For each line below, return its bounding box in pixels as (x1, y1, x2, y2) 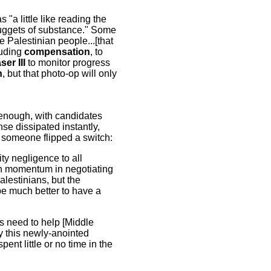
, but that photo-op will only (2, 68, 117, 79)
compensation (24, 47, 90, 57)
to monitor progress (25, 57, 110, 68)
